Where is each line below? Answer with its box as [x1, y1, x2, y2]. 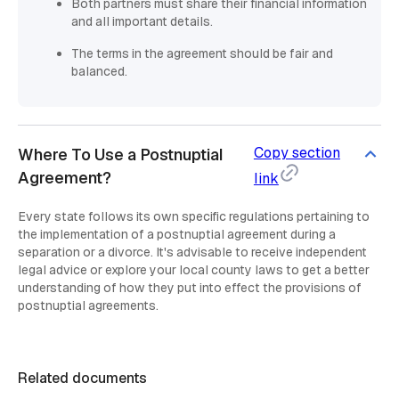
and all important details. [71, 13, 213, 30]
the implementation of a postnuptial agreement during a [18, 226, 336, 243]
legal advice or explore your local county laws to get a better [18, 262, 370, 279]
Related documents [18, 369, 147, 388]
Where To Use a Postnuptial [18, 144, 224, 166]
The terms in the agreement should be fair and [71, 45, 333, 62]
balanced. [71, 63, 127, 80]
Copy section [253, 143, 340, 163]
